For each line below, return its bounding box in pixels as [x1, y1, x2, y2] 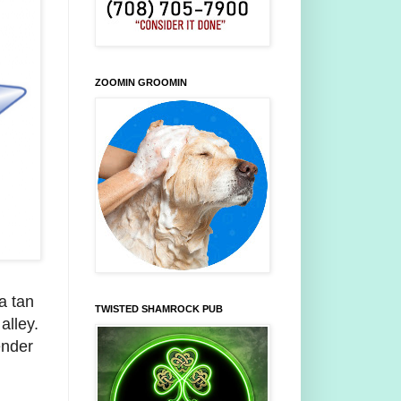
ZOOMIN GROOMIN [95, 77, 187, 89]
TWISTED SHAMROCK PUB [95, 303, 223, 315]
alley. [2, 315, 38, 334]
